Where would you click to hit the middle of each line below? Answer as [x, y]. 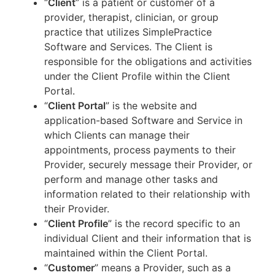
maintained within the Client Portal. [126, 253]
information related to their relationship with [147, 194]
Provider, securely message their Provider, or [148, 165]
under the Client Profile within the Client [137, 76]
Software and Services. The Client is [128, 47]
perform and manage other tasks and [131, 179]
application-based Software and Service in [143, 120]
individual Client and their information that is [148, 238]
